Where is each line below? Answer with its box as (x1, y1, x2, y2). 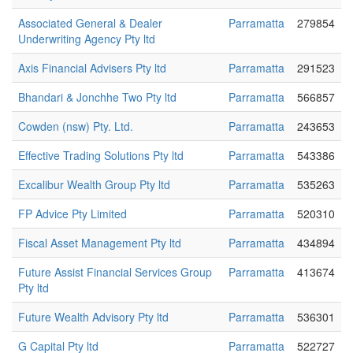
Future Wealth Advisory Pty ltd (18, 309, 169, 325)
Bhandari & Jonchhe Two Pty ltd (18, 89, 176, 105)
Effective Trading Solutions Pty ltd (18, 147, 184, 163)
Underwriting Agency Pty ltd (18, 31, 155, 46)
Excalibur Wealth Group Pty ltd (18, 176, 170, 192)
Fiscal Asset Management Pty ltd (18, 235, 181, 251)
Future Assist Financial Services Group (18, 264, 212, 280)
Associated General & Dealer (18, 15, 162, 31)
